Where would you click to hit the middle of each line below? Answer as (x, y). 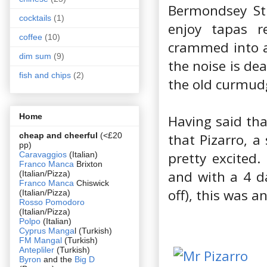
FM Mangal (42, 240)
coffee (31, 37)
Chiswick (91, 183)
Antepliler (37, 249)
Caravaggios (44, 154)
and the (59, 259)
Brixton (88, 164)
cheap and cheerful (58, 135)
